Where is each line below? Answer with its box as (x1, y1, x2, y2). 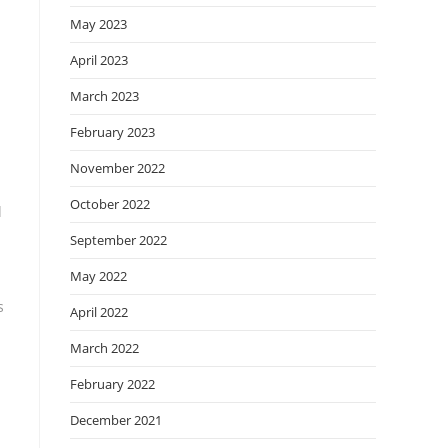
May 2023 (70, 15, 127, 33)
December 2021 (70, 411, 162, 429)
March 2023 (70, 87, 139, 105)
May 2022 (70, 267, 127, 285)
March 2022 (70, 339, 139, 357)
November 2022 (70, 159, 165, 177)
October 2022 (70, 195, 150, 213)
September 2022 (70, 231, 167, 249)
